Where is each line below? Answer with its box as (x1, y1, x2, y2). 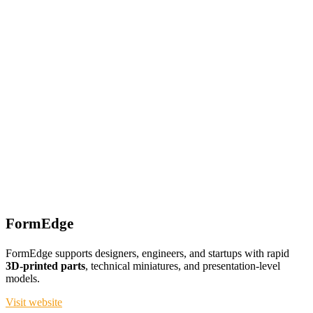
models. (6, 272, 40, 284)
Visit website (6, 296, 62, 308)
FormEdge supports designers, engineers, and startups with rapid (6, 247, 289, 259)
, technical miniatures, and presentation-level (85, 260, 280, 272)
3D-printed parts (6, 260, 85, 272)
